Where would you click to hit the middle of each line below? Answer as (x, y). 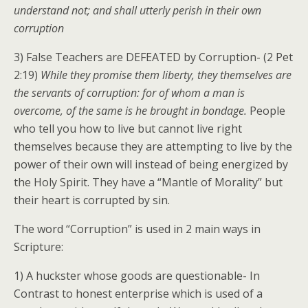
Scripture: (38, 247)
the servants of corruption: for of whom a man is (129, 93)
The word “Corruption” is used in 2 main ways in (137, 229)
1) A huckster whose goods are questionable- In (137, 276)
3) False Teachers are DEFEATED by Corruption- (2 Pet (153, 57)
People (266, 111)
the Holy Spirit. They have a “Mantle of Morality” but (148, 183)
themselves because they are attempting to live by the (153, 147)
